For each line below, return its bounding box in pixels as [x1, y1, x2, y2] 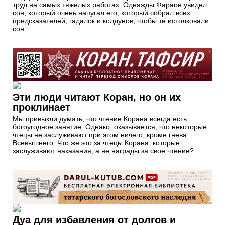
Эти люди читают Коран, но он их [13, 92, 181, 103]
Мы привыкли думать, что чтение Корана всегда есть [13, 115, 187, 123]
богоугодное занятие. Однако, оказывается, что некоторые [13, 123, 207, 131]
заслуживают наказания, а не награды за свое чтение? [13, 147, 194, 155]
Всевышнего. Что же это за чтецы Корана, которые [13, 139, 180, 147]
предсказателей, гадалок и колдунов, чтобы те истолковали [13, 16, 209, 25]
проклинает [13, 102, 70, 114]
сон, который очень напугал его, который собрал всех [13, 8, 190, 17]
